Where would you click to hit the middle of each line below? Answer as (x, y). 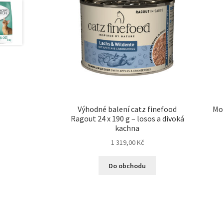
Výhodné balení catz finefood (127, 109)
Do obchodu (127, 166)
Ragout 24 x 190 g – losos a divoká (127, 118)
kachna (127, 128)
